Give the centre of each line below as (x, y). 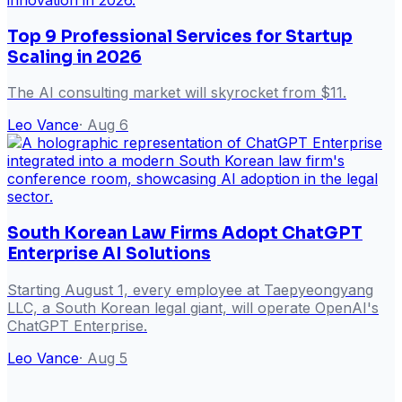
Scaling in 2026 (74, 57)
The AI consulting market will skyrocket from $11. (177, 93)
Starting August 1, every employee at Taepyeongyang (190, 289)
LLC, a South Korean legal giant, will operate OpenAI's (193, 307)
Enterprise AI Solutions (109, 253)
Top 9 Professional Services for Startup (180, 36)
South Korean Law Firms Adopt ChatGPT (185, 233)
